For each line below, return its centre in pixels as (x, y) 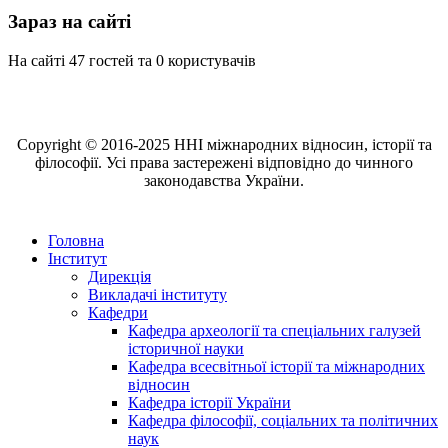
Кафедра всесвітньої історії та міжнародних (276, 366)
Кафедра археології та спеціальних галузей (274, 330)
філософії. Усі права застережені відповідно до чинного (224, 162)
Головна (76, 240)
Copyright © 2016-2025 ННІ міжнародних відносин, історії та (224, 144)
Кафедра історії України (209, 402)
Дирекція (119, 276)
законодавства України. (224, 180)
